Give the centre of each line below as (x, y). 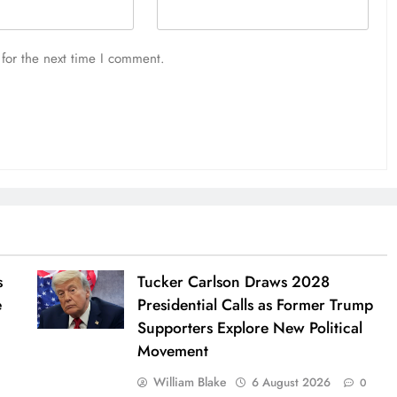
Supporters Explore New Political (250, 327)
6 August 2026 (292, 382)
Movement (173, 350)
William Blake (191, 381)
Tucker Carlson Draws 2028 (234, 281)
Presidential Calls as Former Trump (256, 304)
